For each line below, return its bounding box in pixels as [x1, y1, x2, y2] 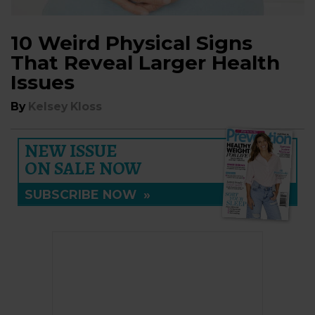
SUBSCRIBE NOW [25, 187, 143, 202]
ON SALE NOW [25, 156, 141, 181]
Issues [11, 70, 75, 94]
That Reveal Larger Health [11, 51, 280, 75]
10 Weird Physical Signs [11, 31, 252, 55]
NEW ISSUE [25, 139, 117, 163]
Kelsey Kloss [28, 100, 102, 113]
